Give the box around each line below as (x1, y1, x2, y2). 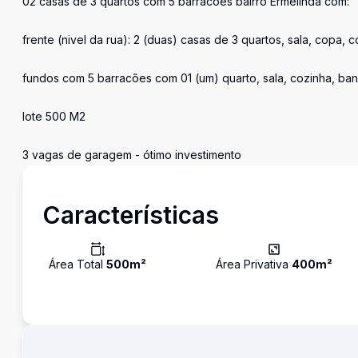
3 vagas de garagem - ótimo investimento (22, 148, 241, 161)
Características (42, 201, 219, 229)
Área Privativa (215, 257, 292, 271)
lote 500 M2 (22, 109, 86, 123)
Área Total (49, 257, 106, 271)
